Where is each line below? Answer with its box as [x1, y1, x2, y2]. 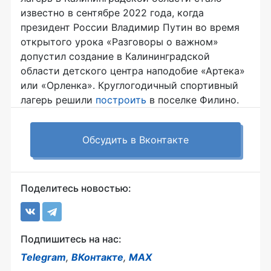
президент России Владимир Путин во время [21, 21, 240, 33]
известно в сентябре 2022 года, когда [21, 6, 204, 19]
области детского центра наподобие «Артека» [21, 64, 245, 77]
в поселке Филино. [146, 93, 239, 106]
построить [96, 93, 146, 106]
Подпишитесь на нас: [21, 232, 122, 245]
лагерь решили [21, 93, 96, 106]
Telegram [21, 250, 66, 263]
